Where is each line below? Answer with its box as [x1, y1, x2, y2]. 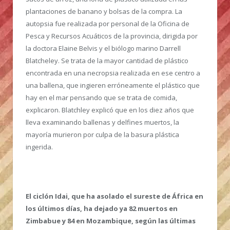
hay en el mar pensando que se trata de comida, [26, 93, 177, 103]
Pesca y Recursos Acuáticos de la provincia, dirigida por [26, 31, 198, 41]
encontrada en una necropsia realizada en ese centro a [26, 68, 200, 78]
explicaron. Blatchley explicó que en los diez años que [26, 105, 194, 115]
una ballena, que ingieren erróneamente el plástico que [26, 81, 200, 90]
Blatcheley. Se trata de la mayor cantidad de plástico [26, 56, 188, 66]
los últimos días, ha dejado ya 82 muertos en [26, 204, 178, 214]
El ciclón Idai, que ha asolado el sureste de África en [26, 191, 203, 201]
